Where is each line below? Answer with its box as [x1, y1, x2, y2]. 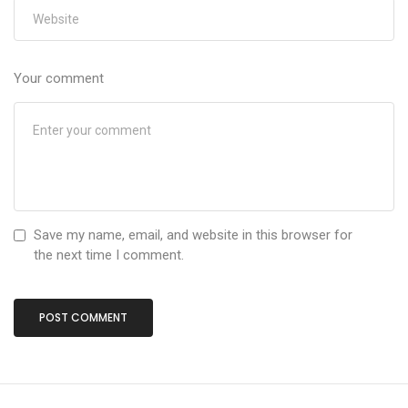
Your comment [14, 70, 104, 87]
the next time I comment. [34, 247, 184, 264]
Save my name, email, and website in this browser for [34, 227, 352, 244]
